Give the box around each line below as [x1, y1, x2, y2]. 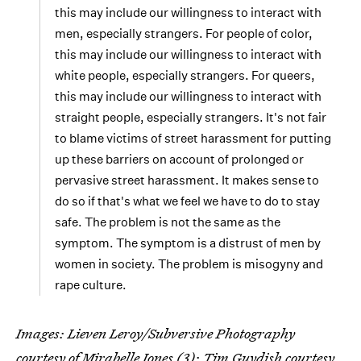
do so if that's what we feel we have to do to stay [55, 193, 320, 210]
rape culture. [55, 277, 127, 293]
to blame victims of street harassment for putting [55, 131, 331, 147]
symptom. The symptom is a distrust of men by [55, 235, 321, 251]
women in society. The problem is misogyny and [55, 256, 323, 272]
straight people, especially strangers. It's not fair [55, 110, 326, 126]
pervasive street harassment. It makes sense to [55, 172, 319, 189]
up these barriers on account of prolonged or [55, 151, 304, 168]
